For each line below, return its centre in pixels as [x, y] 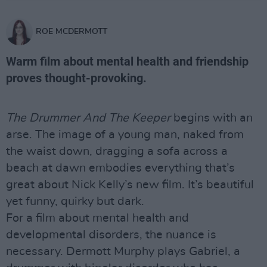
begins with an [212, 118]
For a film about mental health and [97, 218]
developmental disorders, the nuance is [111, 235]
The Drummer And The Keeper [88, 118]
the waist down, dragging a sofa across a [117, 151]
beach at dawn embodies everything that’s [120, 168]
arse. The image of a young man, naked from [125, 135]
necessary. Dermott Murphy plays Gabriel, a [123, 252]
